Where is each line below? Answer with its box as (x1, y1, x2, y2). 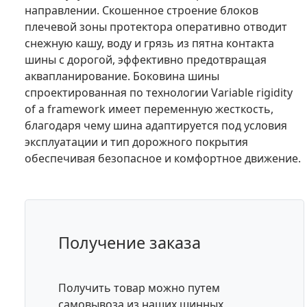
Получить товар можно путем (58, 280, 220, 295)
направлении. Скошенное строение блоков (25, 2, 258, 18)
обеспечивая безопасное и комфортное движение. (25, 150, 301, 166)
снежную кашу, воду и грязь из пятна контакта (25, 35, 274, 51)
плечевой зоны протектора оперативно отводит (25, 19, 287, 34)
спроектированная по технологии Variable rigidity (25, 84, 293, 100)
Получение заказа (58, 231, 201, 254)
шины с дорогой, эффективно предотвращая (25, 51, 267, 67)
